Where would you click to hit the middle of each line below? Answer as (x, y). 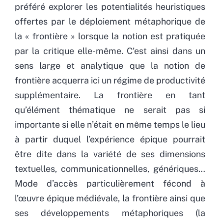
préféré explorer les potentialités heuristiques (110, 6)
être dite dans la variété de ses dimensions (110, 154)
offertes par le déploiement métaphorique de (110, 21)
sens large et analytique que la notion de (110, 65)
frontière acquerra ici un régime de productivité (110, 80)
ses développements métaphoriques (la (110, 213)
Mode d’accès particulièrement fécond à (110, 183)
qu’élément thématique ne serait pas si (110, 110)
